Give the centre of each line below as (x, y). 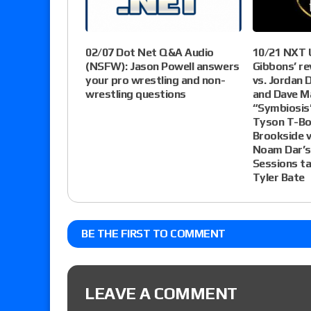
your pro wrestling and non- (155, 81)
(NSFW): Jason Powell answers (162, 67)
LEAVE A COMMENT (161, 294)
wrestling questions (136, 94)
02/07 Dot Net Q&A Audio (150, 53)
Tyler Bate (278, 178)
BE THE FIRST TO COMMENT (153, 234)
